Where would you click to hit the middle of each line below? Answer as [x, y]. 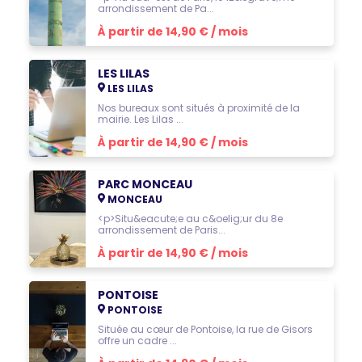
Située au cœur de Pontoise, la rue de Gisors [205, 329]
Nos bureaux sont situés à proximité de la [198, 108]
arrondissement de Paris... [161, 230]
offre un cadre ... [137, 341]
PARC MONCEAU [145, 184]
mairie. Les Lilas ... [140, 119]
